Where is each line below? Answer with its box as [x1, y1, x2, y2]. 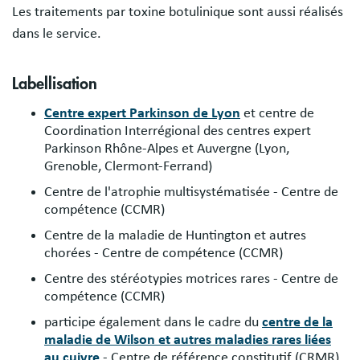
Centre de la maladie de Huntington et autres [44, 228, 306, 243]
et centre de [240, 106, 314, 121]
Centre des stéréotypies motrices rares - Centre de [44, 272, 338, 286]
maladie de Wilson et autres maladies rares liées [44, 333, 331, 347]
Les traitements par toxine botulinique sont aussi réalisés [12, 5, 343, 20]
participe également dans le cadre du [44, 315, 262, 329]
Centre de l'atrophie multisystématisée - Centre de [44, 185, 338, 199]
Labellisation [12, 76, 97, 92]
